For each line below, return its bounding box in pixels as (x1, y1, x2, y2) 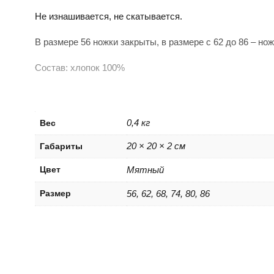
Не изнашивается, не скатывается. (35, 10, 182, 21)
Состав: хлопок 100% (35, 62, 125, 73)
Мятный (127, 164, 164, 175)
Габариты (40, 141, 83, 151)
